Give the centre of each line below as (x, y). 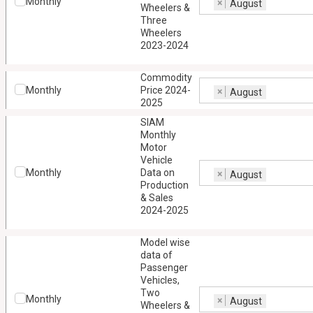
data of (156, 255)
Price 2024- (165, 90)
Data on (157, 173)
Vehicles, (160, 280)
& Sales (156, 198)
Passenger (164, 268)
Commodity (166, 78)
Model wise (165, 242)
